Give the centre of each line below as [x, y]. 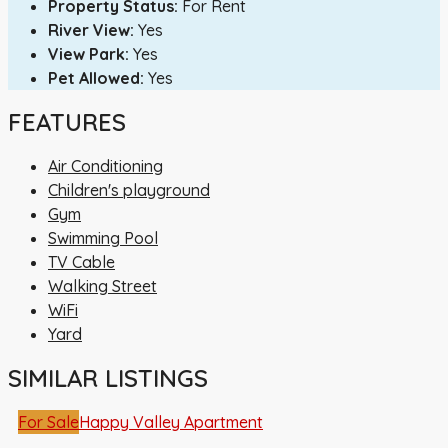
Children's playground [129, 190]
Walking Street [102, 286]
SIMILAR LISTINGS [108, 378]
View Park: [88, 54]
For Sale [48, 422]
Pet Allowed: [96, 78]
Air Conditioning [105, 166]
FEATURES [67, 122]
